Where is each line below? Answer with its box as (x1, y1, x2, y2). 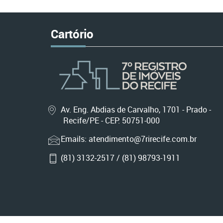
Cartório (51, 26, 94, 42)
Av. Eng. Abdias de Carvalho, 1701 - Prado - (61, 104, 211, 115)
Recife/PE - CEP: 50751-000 (63, 115, 160, 126)
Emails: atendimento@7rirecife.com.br (61, 133, 197, 145)
